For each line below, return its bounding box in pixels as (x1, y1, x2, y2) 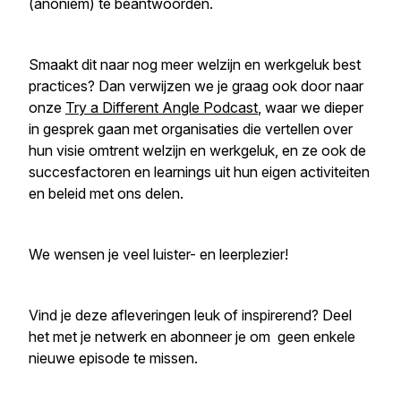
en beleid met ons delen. (29, 184, 187, 202)
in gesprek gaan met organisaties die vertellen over (29, 120, 353, 138)
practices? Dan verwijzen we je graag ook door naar (29, 77, 363, 95)
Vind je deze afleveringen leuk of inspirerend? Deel (29, 306, 352, 324)
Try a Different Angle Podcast (65, 98, 258, 116)
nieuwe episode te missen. (29, 349, 198, 367)
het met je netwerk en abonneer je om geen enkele (29, 328, 355, 346)
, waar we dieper (258, 98, 363, 116)
